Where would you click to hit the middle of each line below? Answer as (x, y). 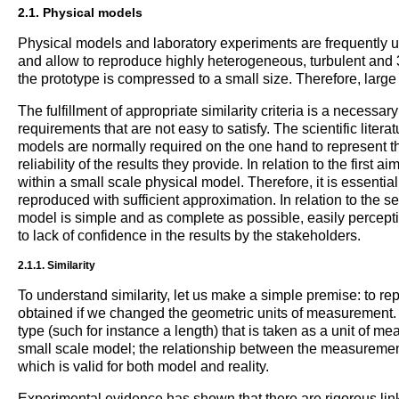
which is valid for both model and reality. (143, 366)
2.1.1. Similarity (57, 265)
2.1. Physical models (80, 12)
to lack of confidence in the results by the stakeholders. (189, 235)
